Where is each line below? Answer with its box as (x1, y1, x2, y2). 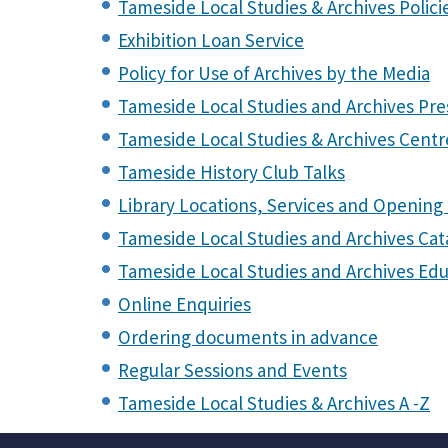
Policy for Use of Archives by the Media (118, 61, 430, 85)
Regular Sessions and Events (118, 358, 347, 382)
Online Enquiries (118, 292, 251, 316)
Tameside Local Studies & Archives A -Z (118, 391, 430, 415)
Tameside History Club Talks (118, 160, 345, 184)
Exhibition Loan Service (118, 28, 304, 52)
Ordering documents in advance (118, 325, 378, 349)
